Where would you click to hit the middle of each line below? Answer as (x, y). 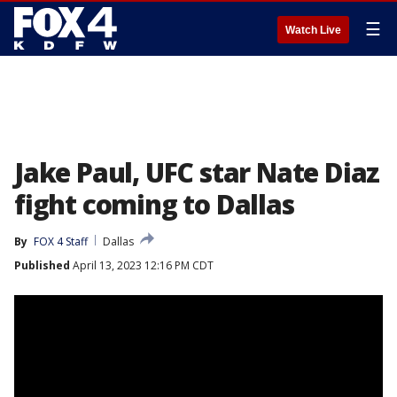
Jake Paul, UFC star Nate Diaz (197, 172)
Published (42, 265)
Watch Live (313, 30)
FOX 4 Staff (61, 241)
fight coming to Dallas (154, 204)
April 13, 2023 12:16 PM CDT (142, 265)
